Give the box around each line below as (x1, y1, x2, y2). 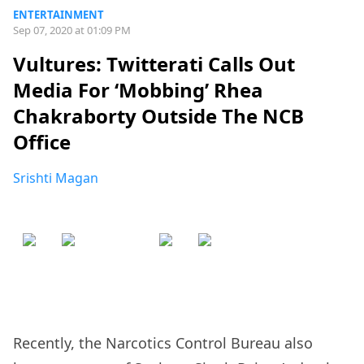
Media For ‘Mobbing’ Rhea (13, 76, 263, 104)
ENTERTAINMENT (13, 7, 104, 22)
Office (13, 128, 71, 156)
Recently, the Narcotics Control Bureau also (13, 333, 313, 353)
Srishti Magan (13, 169, 98, 188)
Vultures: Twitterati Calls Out (13, 50, 295, 78)
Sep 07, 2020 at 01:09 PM (13, 23, 131, 37)
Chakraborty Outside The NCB (13, 102, 304, 130)
